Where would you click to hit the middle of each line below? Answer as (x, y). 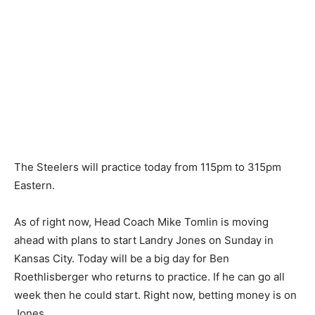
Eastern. (34, 185)
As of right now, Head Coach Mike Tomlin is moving (141, 221)
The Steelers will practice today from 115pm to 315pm (148, 167)
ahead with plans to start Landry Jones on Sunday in (144, 240)
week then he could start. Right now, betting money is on (155, 295)
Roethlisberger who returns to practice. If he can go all (149, 276)
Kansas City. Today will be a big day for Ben (122, 258)
